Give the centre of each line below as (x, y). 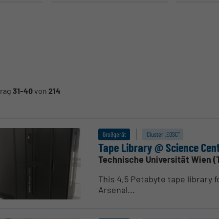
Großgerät (114, 134)
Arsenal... (117, 190)
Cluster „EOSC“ (163, 134)
